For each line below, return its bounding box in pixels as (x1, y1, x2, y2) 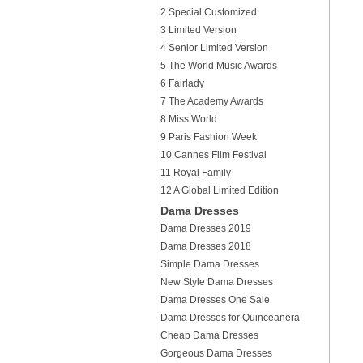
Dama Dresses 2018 (160, 241, 251, 252)
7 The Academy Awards (160, 96, 263, 107)
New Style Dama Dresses (160, 276, 273, 288)
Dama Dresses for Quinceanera (160, 312, 300, 323)
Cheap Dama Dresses (160, 330, 258, 341)
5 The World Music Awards (160, 60, 277, 71)
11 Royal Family (160, 167, 231, 178)
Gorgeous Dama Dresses (160, 348, 272, 359)
